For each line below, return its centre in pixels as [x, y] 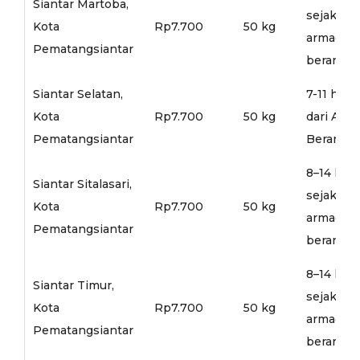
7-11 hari [329, 94]
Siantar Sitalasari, [82, 184]
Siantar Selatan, [78, 94]
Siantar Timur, [73, 285]
